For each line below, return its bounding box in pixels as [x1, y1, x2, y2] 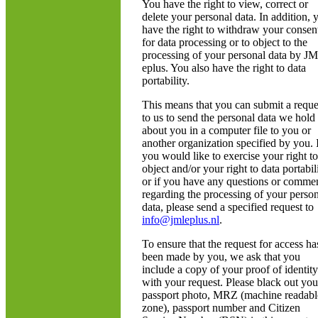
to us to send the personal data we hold [142, 111, 315, 124]
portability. [142, 75, 190, 87]
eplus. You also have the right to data [142, 62, 306, 74]
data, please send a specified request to [142, 201, 314, 213]
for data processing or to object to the [142, 36, 307, 48]
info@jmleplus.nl [142, 214, 219, 226]
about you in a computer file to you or [142, 124, 311, 136]
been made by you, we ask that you [142, 251, 300, 263]
